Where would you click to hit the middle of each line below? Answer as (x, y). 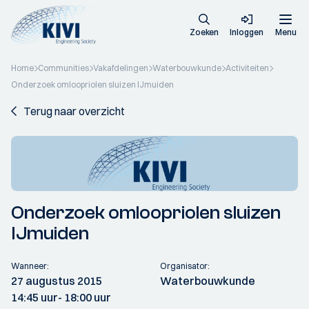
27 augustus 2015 (57, 281)
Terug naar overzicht (74, 111)
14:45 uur (34, 297)
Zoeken (204, 32)
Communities (63, 68)
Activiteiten (247, 68)
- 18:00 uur (84, 297)
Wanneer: (30, 266)
